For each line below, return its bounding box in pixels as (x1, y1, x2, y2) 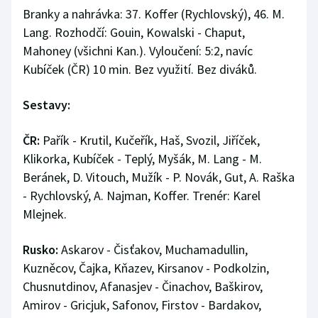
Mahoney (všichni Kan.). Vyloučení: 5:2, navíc (23, 42, 253, 59)
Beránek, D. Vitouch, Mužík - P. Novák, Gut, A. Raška (23, 168, 295, 185)
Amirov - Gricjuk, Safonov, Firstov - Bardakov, (23, 296, 261, 313)
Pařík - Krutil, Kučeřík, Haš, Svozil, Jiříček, (40, 131, 260, 148)
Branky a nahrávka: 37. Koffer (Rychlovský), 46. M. (23, 5, 285, 22)
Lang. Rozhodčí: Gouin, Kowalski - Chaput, (23, 23, 245, 40)
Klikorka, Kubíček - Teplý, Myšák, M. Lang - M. (23, 150, 262, 167)
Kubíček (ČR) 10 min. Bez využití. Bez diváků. (23, 60, 257, 77)
